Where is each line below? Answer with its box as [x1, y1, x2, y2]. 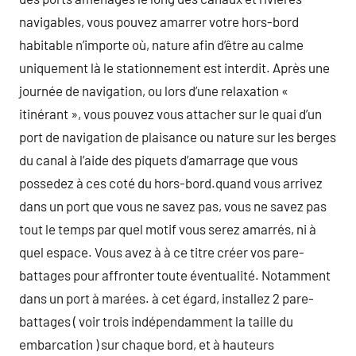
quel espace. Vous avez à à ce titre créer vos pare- [19, 244, 304, 260]
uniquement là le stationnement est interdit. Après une [19, 60, 330, 75]
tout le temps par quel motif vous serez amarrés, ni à [19, 221, 316, 237]
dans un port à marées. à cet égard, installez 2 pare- [19, 290, 314, 306]
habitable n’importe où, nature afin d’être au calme [19, 37, 304, 52]
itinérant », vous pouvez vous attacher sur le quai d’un [19, 106, 322, 122]
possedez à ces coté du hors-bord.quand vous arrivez [19, 175, 323, 191]
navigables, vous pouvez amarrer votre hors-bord [19, 14, 299, 29]
